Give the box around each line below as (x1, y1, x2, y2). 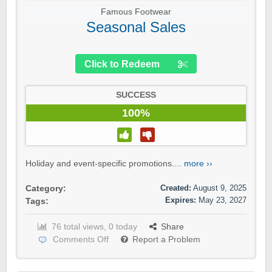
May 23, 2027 (199, 195, 246, 205)
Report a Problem (132, 235, 200, 245)
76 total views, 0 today (52, 222, 137, 232)
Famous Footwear (101, 7, 171, 17)
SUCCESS (116, 90, 156, 100)
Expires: (165, 195, 196, 205)
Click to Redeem (84, 59, 160, 70)
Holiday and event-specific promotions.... (25, 159, 184, 169)
